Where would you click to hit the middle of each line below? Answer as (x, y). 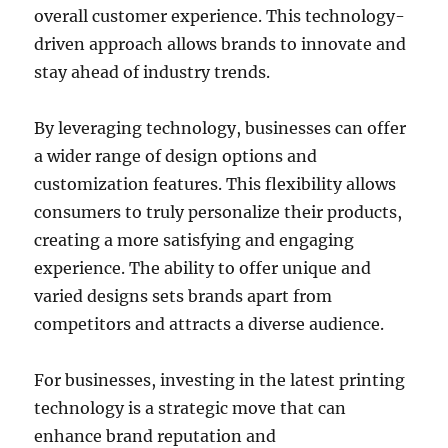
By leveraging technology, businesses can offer (220, 127)
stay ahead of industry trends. (152, 71)
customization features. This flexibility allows (215, 183)
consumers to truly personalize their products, (218, 211)
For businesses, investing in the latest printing (220, 379)
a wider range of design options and (176, 155)
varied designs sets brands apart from (183, 295)
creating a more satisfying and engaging (194, 239)
